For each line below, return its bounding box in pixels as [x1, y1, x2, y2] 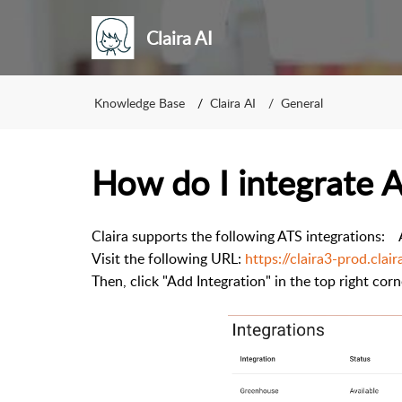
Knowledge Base [94, 93, 185, 111]
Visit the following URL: [92, 249, 245, 268]
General [281, 93, 323, 111]
